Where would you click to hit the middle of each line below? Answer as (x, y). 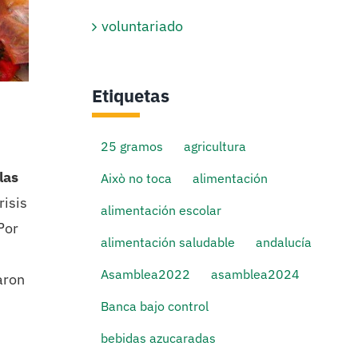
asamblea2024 (256, 274)
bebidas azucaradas (159, 338)
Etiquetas (131, 95)
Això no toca (137, 178)
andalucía (284, 242)
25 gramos (132, 146)
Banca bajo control (155, 306)
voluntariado (143, 26)
